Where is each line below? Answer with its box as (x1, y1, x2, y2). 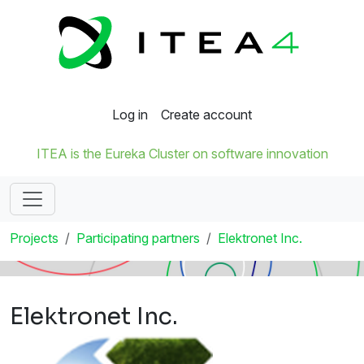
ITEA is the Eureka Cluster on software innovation (36, 145, 328, 162)
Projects (10, 230, 58, 247)
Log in (112, 106, 148, 123)
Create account (161, 106, 252, 123)
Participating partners (76, 230, 200, 247)
